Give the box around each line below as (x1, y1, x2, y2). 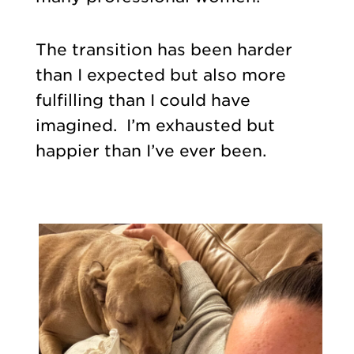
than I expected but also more (35, 65, 286, 85)
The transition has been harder (35, 40, 292, 59)
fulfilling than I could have (35, 90, 250, 110)
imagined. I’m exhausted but (35, 115, 275, 135)
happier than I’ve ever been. (35, 141, 271, 160)
